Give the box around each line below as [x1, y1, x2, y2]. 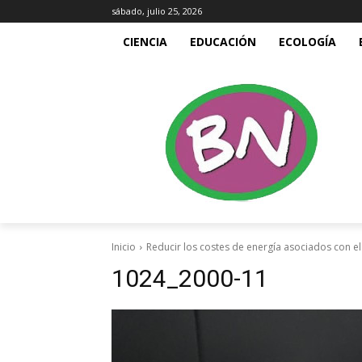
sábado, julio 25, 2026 [112, 5, 202, 17]
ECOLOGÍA [279, 34, 336, 49]
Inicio [112, 240, 136, 254]
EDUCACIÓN [190, 34, 256, 49]
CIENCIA [123, 34, 167, 49]
